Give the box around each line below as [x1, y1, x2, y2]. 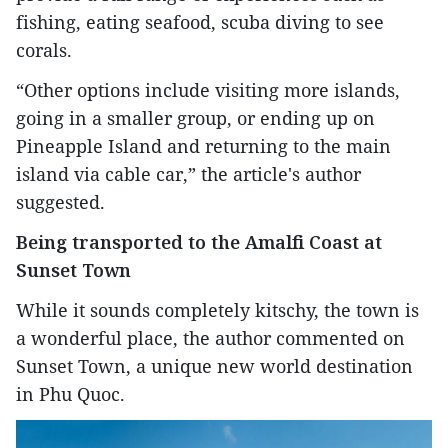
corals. [16, 37, 72, 62]
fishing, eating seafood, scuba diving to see [16, 9, 384, 34]
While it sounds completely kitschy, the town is [16, 297, 419, 322]
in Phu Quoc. [16, 381, 125, 406]
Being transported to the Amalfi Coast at [16, 229, 382, 254]
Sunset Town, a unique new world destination [16, 353, 413, 378]
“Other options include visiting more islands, [16, 77, 400, 102]
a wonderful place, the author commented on [16, 325, 405, 350]
